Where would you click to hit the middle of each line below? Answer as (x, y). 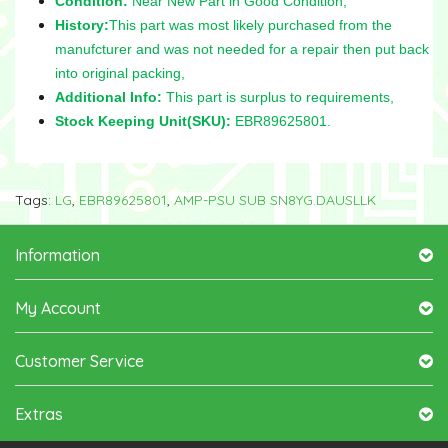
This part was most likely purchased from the (250, 24)
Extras (39, 413)
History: (82, 24)
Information (57, 254)
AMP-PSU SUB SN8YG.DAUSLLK (275, 199)
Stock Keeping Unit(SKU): (143, 120)
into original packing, (120, 72)
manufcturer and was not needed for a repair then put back (242, 48)
